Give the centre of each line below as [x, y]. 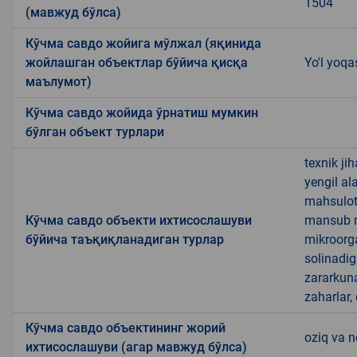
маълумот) [59, 81]
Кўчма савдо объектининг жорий [126, 328]
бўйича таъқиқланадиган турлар [125, 239]
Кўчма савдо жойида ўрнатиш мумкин [142, 112]
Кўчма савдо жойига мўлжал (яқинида [143, 43]
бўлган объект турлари [95, 131]
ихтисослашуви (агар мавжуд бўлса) [136, 347]
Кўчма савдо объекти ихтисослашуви [139, 220]
